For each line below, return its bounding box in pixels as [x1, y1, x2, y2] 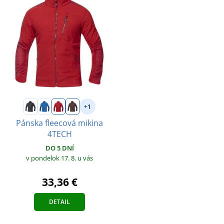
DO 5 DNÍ [45, 143, 74, 153]
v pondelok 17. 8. [26, 153, 77, 163]
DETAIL [49, 197, 70, 206]
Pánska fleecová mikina [16, 117, 103, 129]
